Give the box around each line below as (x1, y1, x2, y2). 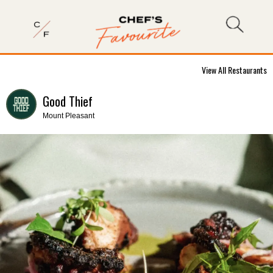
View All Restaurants (202, 63, 267, 76)
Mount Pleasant (43, 112, 94, 120)
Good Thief (43, 92, 93, 110)
